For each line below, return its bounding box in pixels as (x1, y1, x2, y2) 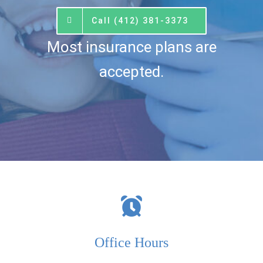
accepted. (99, 62, 164, 80)
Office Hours (95, 234, 168, 250)
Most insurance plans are (46, 38, 217, 56)
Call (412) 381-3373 (92, 15, 189, 25)
